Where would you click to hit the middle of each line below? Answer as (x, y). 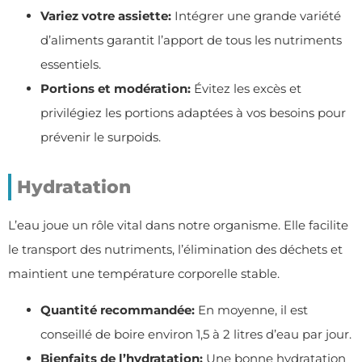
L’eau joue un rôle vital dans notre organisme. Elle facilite (178, 225)
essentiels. (71, 65)
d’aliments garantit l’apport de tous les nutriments (191, 40)
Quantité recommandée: (118, 309)
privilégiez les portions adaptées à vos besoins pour (193, 113)
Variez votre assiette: (106, 16)
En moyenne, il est (251, 309)
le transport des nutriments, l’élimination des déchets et (175, 250)
